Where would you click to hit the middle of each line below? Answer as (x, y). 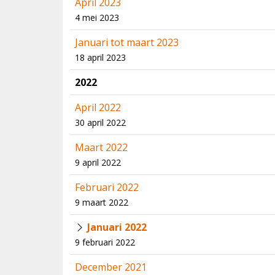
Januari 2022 (117, 227)
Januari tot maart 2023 (127, 42)
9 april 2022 (98, 162)
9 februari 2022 (105, 242)
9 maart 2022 (102, 202)
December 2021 (111, 267)
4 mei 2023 (97, 17)
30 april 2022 (100, 122)
